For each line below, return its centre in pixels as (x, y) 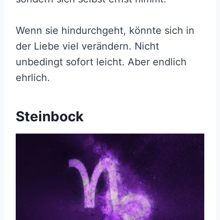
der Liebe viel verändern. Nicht (87, 46)
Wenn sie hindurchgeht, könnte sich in (105, 30)
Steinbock (50, 116)
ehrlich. (33, 77)
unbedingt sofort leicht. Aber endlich (101, 62)
